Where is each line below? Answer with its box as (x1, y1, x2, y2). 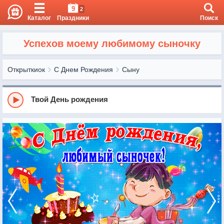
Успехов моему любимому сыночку (23, 38, 200, 49)
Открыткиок (7, 65, 45, 73)
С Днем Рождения (54, 65, 113, 73)
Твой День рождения (31, 94, 108, 103)
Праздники (57, 14, 89, 21)
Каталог (27, 14, 51, 21)
